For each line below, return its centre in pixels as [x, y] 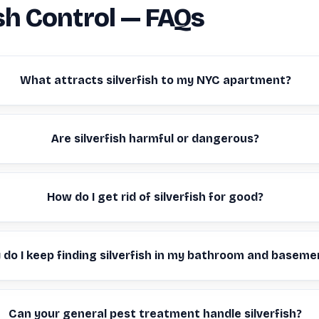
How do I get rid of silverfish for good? [156, 197]
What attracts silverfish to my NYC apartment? [155, 80]
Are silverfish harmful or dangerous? [156, 138]
